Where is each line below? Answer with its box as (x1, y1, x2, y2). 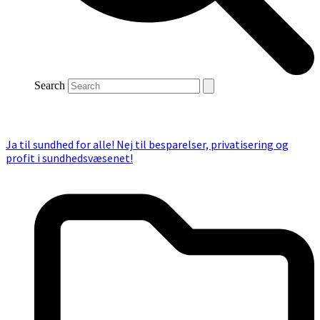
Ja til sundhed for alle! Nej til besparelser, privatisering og (6, 136, 289, 151)
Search (34, 79, 65, 91)
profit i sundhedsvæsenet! (6, 150, 133, 165)
